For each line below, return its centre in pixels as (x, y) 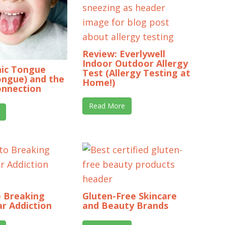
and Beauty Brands (125, 205)
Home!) (99, 83)
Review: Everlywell (124, 54)
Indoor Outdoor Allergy (135, 64)
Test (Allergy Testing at (136, 73)
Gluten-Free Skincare (130, 196)
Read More (107, 106)
